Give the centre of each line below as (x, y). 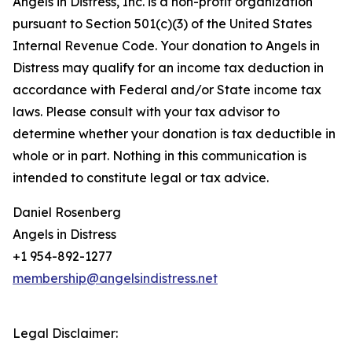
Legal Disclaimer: (65, 334)
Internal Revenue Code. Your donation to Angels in (166, 46)
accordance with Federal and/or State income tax (167, 90)
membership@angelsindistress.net (115, 279)
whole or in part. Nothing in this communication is (159, 156)
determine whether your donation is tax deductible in (174, 134)
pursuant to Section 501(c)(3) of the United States (162, 24)
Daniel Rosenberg (67, 213)
